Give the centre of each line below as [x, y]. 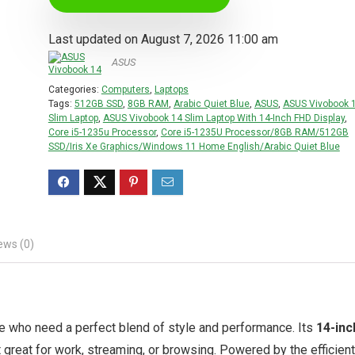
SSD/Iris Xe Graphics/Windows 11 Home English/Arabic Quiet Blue [194, 147]
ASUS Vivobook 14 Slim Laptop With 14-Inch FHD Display [223, 118]
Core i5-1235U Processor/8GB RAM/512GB [254, 132]
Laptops [171, 90]
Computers [125, 90]
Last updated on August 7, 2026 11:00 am [163, 39]
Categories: [74, 90]
